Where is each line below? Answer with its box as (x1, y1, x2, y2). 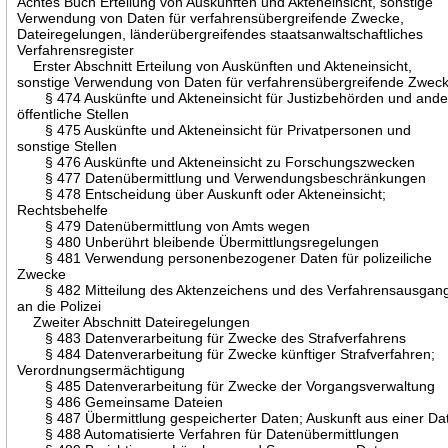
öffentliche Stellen (17, 105, 130, 122)
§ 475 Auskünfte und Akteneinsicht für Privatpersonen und (17, 121, 412, 138)
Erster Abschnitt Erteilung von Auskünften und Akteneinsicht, (17, 57, 413, 74)
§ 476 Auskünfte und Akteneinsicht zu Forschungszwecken (17, 153, 416, 170)
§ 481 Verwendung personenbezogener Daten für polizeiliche (17, 249, 433, 266)
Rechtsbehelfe (17, 201, 109, 218)
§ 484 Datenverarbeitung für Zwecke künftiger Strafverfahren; (17, 345, 436, 362)
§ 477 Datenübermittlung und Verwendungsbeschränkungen (17, 169, 427, 186)
